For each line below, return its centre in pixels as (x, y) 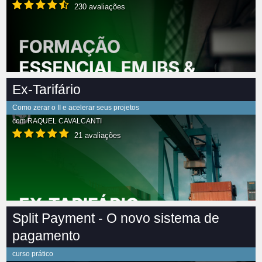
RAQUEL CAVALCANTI (65, 121)
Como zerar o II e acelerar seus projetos (76, 108)
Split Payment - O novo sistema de (116, 218)
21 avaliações (96, 136)
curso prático (33, 254)
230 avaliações (99, 7)
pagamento (46, 236)
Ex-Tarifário (46, 90)
